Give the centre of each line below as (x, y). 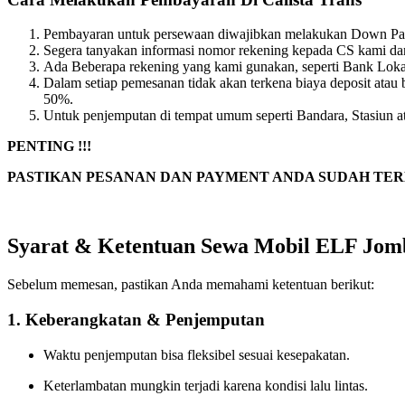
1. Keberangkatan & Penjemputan (136, 319)
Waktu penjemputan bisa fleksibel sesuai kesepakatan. (197, 354)
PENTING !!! (49, 146)
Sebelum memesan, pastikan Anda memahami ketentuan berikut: (191, 285)
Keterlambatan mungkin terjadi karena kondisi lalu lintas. (206, 385)
